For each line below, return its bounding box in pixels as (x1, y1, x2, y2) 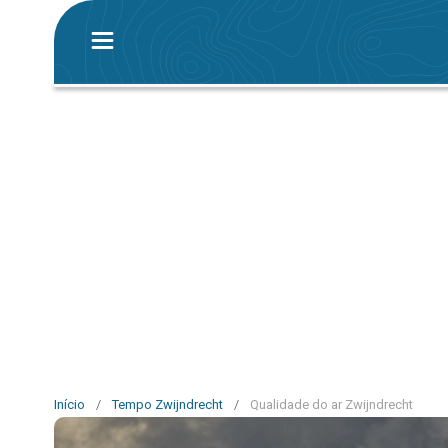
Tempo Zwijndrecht (112, 397, 223, 412)
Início (54, 397, 85, 412)
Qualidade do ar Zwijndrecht (250, 397, 413, 412)
